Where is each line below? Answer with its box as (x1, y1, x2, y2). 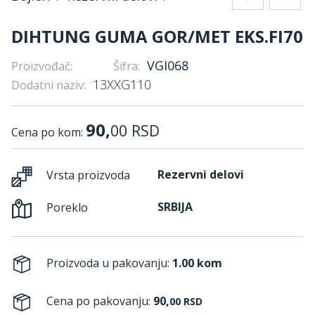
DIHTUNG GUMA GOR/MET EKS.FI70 (11, 25, 303, 48)
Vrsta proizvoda (44, 167, 130, 184)
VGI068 (147, 57, 188, 74)
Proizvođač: (11, 58, 72, 74)
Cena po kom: (11, 124, 86, 140)
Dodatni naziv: (11, 77, 86, 93)
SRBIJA (157, 199, 193, 214)
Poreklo (44, 200, 88, 216)
